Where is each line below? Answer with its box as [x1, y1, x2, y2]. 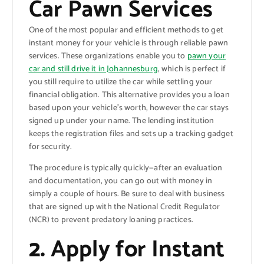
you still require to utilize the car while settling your [28, 75, 213, 89]
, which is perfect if [157, 62, 226, 76]
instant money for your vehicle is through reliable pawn [28, 36, 229, 50]
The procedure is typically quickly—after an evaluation [28, 161, 223, 175]
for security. [28, 140, 72, 154]
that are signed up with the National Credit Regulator [28, 200, 220, 214]
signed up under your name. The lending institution [28, 114, 214, 128]
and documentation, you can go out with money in [28, 174, 213, 188]
